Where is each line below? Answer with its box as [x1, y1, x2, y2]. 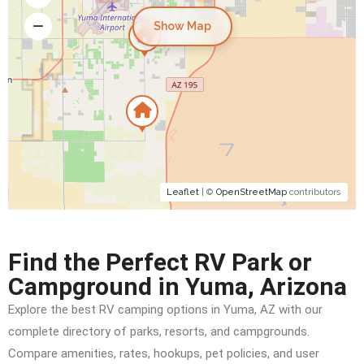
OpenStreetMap [216, 187, 287, 197]
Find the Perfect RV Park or [8, 248, 312, 276]
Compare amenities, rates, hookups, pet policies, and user [8, 346, 319, 361]
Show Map [153, 19, 211, 33]
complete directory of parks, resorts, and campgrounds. [8, 324, 310, 339]
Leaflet [167, 187, 199, 197]
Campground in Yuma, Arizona [8, 272, 347, 301]
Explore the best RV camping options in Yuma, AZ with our [8, 302, 323, 317]
